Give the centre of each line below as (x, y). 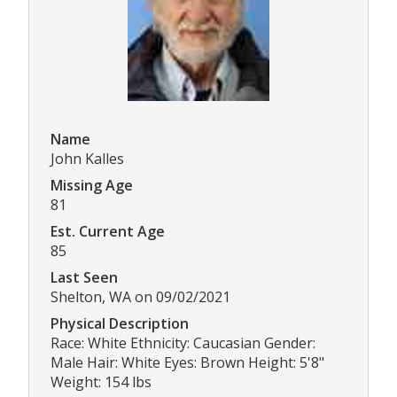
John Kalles (87, 159)
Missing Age (92, 186)
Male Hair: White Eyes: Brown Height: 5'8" (187, 363)
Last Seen (84, 278)
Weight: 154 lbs (101, 382)
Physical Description (120, 324)
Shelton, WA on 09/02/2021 (140, 297)
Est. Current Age (108, 232)
